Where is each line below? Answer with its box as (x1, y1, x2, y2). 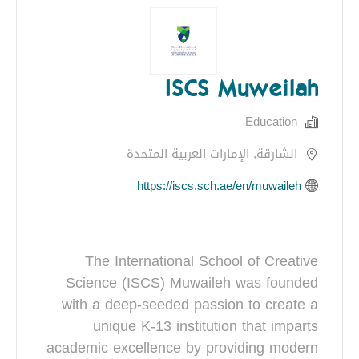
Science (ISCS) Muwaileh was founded (66, 268, 318, 296)
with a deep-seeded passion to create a (62, 290, 318, 318)
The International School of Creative (85, 247, 318, 275)
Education (245, 111, 297, 134)
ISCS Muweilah (164, 75, 318, 102)
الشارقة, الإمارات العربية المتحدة (127, 143, 297, 166)
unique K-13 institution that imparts (93, 312, 318, 340)
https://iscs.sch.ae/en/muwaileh (137, 174, 301, 197)
